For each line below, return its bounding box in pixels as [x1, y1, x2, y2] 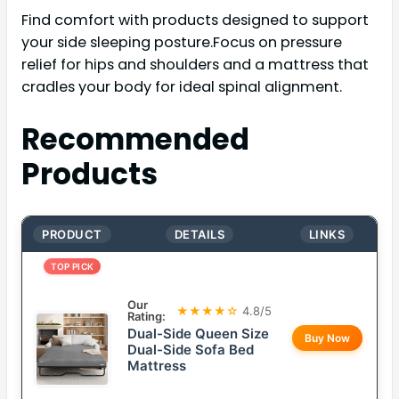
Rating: [127, 309, 166, 324]
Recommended [21, 119, 249, 160]
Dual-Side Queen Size [127, 325, 269, 343]
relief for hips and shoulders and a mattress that [21, 53, 369, 75]
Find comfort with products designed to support [21, 9, 369, 30]
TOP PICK [50, 261, 94, 273]
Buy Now [304, 331, 350, 346]
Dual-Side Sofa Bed [127, 341, 254, 359]
